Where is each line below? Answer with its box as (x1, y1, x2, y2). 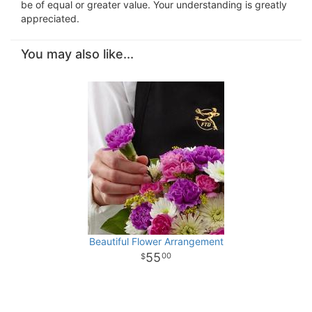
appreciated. (21, 13, 79, 25)
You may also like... (21, 47, 134, 62)
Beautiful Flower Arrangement (88, 235, 224, 248)
